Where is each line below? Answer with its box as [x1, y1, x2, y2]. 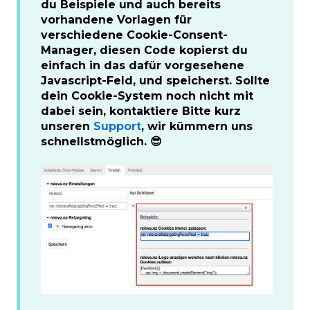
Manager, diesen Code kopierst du [41, 43, 248, 57]
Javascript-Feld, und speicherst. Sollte [41, 73, 270, 87]
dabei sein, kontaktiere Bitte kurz [41, 104, 241, 118]
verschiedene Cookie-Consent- [41, 28, 228, 42]
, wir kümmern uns [141, 119, 253, 133]
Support [93, 119, 141, 133]
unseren [41, 119, 93, 133]
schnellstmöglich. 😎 [41, 134, 162, 148]
